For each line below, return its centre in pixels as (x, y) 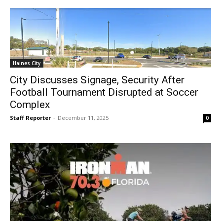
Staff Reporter (30, 117)
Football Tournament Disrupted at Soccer (104, 92)
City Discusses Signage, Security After (97, 80)
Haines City (27, 63)
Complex (30, 104)
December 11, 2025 (83, 117)
